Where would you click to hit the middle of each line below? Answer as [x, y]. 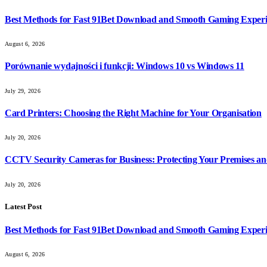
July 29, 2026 [23, 91]
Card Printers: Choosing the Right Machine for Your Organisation [133, 113]
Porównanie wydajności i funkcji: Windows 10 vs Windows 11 [125, 66]
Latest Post [23, 206]
